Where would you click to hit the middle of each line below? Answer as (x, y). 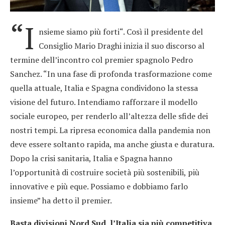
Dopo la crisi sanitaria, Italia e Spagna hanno (91, 158)
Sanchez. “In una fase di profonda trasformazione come (111, 74)
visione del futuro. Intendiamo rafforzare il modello (104, 102)
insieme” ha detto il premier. (61, 201)
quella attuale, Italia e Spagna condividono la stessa (104, 88)
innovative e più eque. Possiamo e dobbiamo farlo (99, 187)
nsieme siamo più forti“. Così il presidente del (121, 32)
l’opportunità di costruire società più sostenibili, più (105, 173)
